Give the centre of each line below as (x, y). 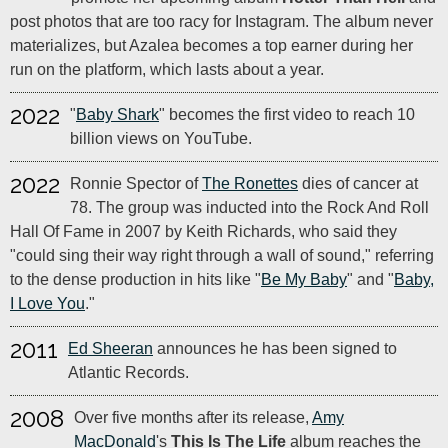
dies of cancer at (358, 183)
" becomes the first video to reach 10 (287, 114)
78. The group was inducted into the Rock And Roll (249, 207)
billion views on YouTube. (161, 138)
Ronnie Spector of (136, 183)
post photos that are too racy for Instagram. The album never (221, 21)
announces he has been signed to (275, 348)
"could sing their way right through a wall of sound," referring (222, 255)
